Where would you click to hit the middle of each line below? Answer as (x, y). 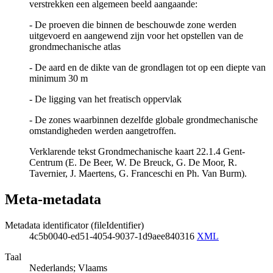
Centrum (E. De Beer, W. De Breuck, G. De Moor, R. (133, 163)
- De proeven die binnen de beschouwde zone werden (133, 25)
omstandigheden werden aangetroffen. (103, 131)
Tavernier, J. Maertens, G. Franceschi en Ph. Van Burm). (138, 174)
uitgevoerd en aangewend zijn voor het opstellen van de (136, 36)
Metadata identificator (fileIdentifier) (74, 225)
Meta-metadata (53, 199)
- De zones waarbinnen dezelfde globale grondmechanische (144, 120)
